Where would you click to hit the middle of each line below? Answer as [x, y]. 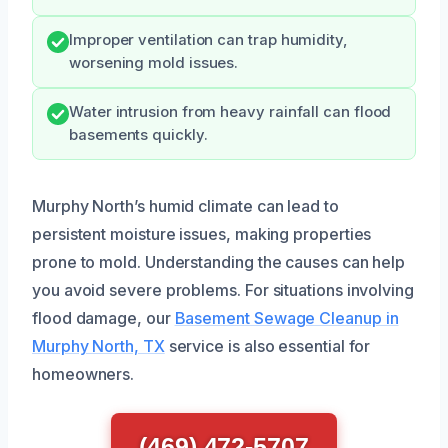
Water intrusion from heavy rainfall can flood [230, 112]
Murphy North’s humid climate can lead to [185, 206]
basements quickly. [138, 135]
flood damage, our [103, 318]
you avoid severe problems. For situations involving [223, 290]
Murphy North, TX [98, 346]
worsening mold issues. [154, 63]
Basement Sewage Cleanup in [286, 318]
